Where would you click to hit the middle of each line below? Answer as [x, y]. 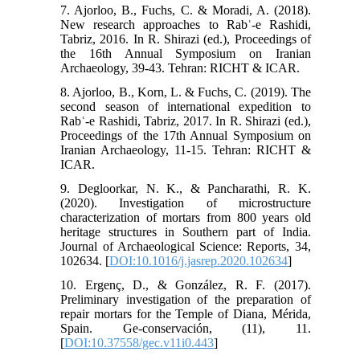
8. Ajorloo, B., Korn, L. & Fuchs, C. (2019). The [186, 92]
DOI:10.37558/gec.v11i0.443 [139, 342]
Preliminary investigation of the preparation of [186, 299]
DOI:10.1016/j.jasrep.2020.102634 [199, 260]
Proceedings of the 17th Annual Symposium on [186, 135]
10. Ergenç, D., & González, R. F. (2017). [186, 284]
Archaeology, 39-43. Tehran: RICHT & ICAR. [180, 67]
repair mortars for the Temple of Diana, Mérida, [186, 313]
